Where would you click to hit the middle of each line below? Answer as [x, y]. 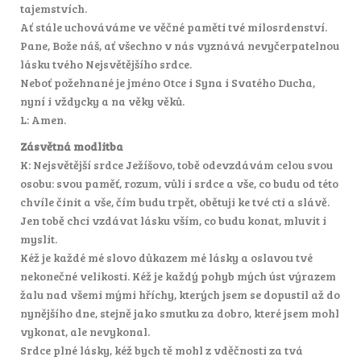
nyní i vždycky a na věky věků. [102, 101]
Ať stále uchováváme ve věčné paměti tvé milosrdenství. [174, 27]
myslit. [39, 239]
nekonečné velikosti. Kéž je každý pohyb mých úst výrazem [178, 276]
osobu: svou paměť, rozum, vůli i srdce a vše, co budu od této [179, 183]
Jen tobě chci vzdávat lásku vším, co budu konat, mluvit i [173, 220]
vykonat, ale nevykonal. [85, 331]
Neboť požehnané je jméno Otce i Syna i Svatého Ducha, [169, 82]
